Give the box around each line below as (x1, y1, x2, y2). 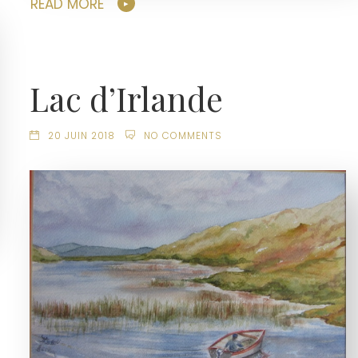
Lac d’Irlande (30, 77, 224, 121)
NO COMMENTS (143, 129, 222, 143)
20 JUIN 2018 (48, 129, 116, 143)
